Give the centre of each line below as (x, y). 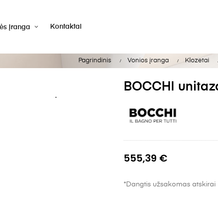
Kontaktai (66, 27)
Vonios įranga (148, 61)
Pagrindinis (95, 61)
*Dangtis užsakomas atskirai (170, 184)
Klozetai (197, 61)
